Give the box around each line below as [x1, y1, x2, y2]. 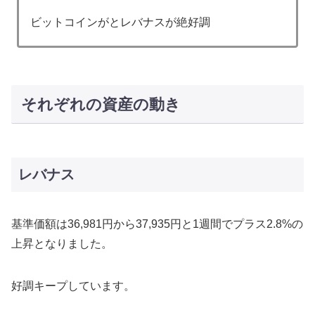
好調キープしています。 [11, 280, 135, 292]
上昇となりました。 [11, 238, 112, 250]
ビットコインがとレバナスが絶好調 [30, 15, 211, 28]
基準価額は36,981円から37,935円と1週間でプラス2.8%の [11, 218, 303, 231]
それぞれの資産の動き [20, 95, 181, 113]
